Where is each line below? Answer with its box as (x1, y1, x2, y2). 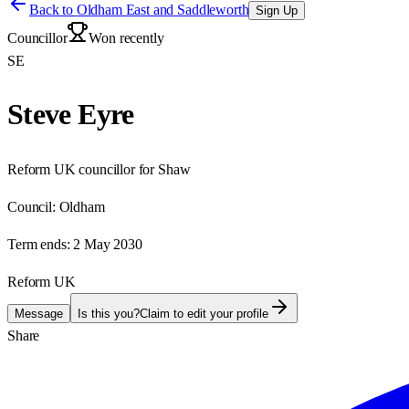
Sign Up (256, 4, 299, 17)
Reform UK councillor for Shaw (7, 161, 191, 177)
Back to (29, 2, 77, 17)
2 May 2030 (73, 236, 142, 252)
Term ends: (7, 236, 70, 252)
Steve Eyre (7, 98, 134, 131)
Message (15, 306, 63, 320)
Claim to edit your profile (140, 306, 268, 320)
